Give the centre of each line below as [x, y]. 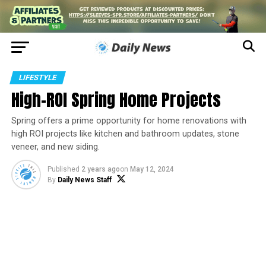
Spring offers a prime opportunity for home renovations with [129, 121]
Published [63, 170]
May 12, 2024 [152, 170]
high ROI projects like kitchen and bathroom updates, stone [125, 134]
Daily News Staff [84, 180]
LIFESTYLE [37, 78]
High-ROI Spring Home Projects [116, 100]
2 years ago [100, 170]
